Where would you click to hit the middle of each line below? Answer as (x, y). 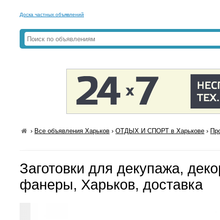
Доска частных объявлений (52, 14)
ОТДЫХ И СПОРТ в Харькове (160, 131)
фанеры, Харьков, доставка (111, 185)
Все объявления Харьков (72, 131)
